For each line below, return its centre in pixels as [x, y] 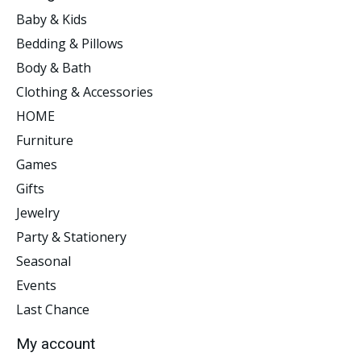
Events [36, 285]
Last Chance [53, 309]
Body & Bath [54, 67]
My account [56, 343]
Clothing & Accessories [85, 91]
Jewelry [38, 212]
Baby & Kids [52, 19]
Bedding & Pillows [70, 43]
